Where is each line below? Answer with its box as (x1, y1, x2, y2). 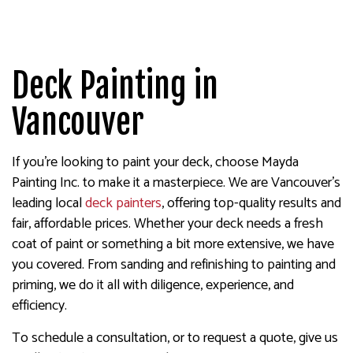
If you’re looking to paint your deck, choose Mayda (12, 150, 299, 174)
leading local (12, 191, 85, 215)
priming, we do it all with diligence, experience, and (12, 273, 294, 297)
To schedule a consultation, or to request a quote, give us (12, 325, 338, 350)
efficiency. (12, 293, 67, 318)
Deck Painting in (12, 65, 218, 106)
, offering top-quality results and (162, 191, 341, 215)
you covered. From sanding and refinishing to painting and (12, 252, 336, 277)
